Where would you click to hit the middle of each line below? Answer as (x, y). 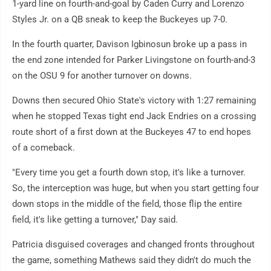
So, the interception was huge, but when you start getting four (135, 188)
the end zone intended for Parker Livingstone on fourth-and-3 (134, 60)
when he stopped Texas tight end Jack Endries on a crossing (134, 116)
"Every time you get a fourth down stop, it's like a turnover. (129, 173)
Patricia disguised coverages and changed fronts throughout (133, 245)
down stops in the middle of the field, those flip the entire (127, 204)
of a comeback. (44, 148)
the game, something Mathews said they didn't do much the (132, 260)
